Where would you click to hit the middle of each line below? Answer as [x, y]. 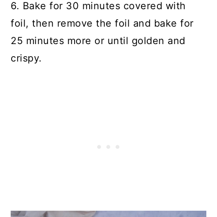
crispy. [26, 58]
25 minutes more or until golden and [98, 41]
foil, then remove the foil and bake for [102, 23]
